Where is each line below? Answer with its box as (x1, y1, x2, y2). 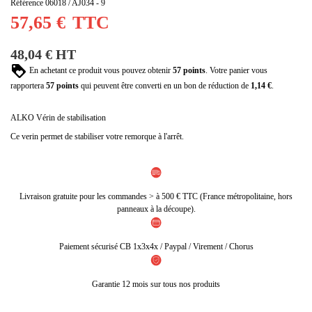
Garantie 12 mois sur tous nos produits (92, 279, 220, 289)
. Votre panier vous (205, 65, 267, 75)
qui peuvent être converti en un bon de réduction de (79, 81, 251, 91)
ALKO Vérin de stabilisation (10, 112, 106, 123)
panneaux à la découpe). (116, 204, 196, 214)
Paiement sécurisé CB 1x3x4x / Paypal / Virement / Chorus (58, 242, 253, 252)
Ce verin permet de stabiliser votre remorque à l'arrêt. (10, 132, 184, 142)
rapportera (10, 81, 46, 91)
